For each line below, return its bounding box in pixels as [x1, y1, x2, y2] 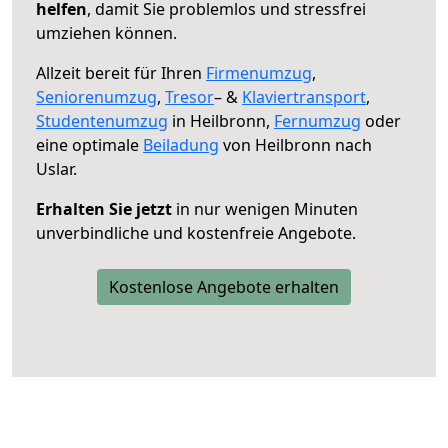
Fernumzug [274, 109, 361, 132]
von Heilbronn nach [219, 133, 372, 156]
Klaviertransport [242, 85, 366, 108]
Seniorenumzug [36, 85, 157, 108]
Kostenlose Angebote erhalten [109, 275, 339, 298]
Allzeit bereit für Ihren [36, 61, 206, 84]
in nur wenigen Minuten [172, 197, 358, 220]
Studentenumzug [36, 109, 168, 132]
